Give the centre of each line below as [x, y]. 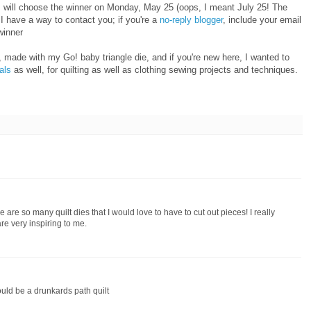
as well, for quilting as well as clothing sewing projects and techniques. [154, 70]
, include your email [262, 20]
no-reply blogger [191, 20]
